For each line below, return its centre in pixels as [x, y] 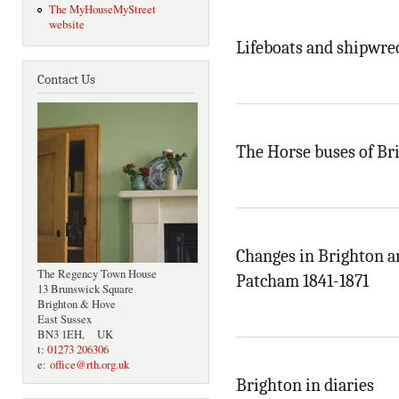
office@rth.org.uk [90, 365]
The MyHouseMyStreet [102, 10]
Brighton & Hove [77, 305]
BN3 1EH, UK [75, 335]
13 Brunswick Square [85, 289]
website [66, 25]
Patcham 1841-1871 [302, 281]
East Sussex [65, 320]
